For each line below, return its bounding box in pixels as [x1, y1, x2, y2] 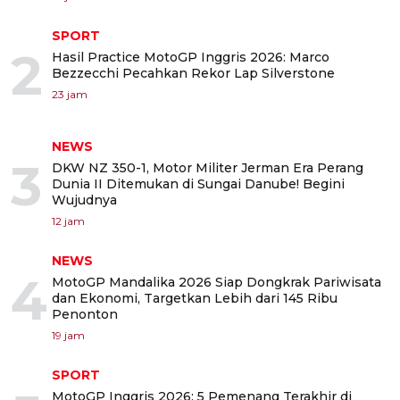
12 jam [52, 214, 85, 228]
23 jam [52, 87, 87, 101]
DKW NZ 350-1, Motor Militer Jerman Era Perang [52, 160, 363, 176]
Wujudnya [52, 192, 117, 208]
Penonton [52, 306, 118, 322]
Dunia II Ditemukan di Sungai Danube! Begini [52, 176, 345, 192]
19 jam [52, 329, 85, 342]
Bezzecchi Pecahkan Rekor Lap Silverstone [52, 65, 335, 81]
